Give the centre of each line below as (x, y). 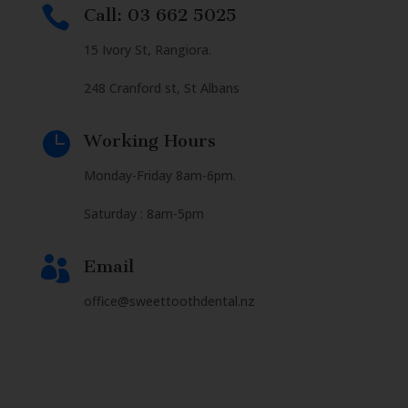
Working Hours (149, 141)
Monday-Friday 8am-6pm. (159, 176)
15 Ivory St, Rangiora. (147, 50)
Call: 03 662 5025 (160, 15)
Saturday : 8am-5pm (145, 214)
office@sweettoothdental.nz (169, 301)
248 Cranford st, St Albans (161, 88)
